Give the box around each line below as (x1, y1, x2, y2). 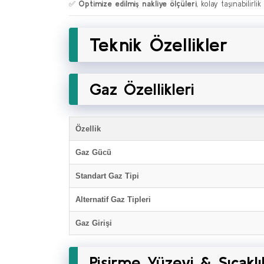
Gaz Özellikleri (90, 80, 194, 98)
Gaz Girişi (75, 219, 112, 227)
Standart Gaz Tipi (75, 171, 139, 180)
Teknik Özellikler (90, 34, 228, 55)
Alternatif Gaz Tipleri (75, 195, 151, 204)
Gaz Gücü (75, 148, 111, 157)
